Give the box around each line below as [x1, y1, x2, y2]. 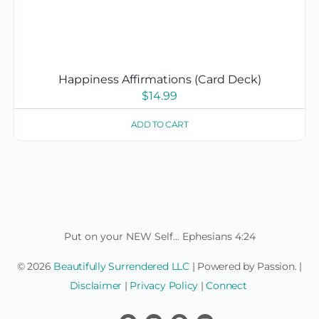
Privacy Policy [130, 279, 199, 293]
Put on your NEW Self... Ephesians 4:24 [63, 230, 256, 244]
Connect [206, 279, 247, 293]
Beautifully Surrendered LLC [53, 260, 189, 273]
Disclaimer [69, 279, 122, 293]
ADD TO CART [130, 118, 189, 130]
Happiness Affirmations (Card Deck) [58, 72, 261, 86]
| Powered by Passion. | [189, 260, 303, 273]
